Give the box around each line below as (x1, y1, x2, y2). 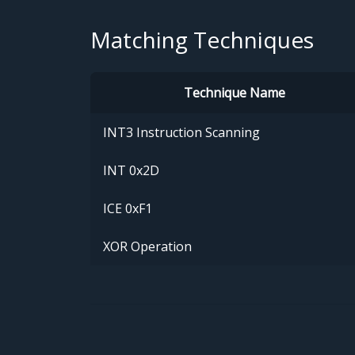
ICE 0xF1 (103, 200, 152, 218)
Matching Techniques (90, 25, 314, 55)
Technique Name (183, 84, 285, 102)
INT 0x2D (103, 162, 159, 180)
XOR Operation (103, 238, 192, 256)
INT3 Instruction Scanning (103, 124, 260, 142)
